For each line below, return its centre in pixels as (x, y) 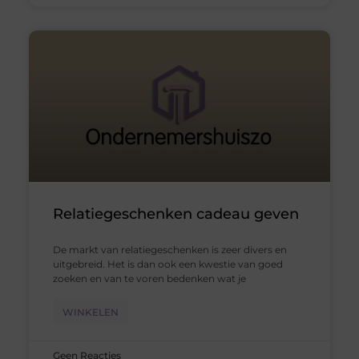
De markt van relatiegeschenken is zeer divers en (169, 249)
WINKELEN (90, 312)
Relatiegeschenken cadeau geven (175, 214)
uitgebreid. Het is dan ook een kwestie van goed (167, 264)
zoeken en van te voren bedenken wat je (149, 278)
